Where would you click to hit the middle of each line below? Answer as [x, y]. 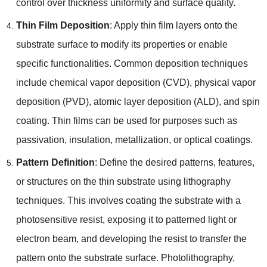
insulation [89, 139]
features [235, 162]
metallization [142, 139]
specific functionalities [62, 63]
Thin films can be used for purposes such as [144, 120]
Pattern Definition [55, 162]
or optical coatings [212, 139]
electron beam [46, 238]
